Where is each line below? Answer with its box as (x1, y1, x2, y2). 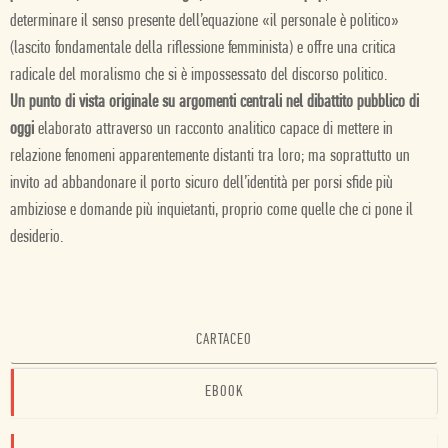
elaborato (38, 120, 92, 139)
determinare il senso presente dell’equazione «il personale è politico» (10, 12, 399, 31)
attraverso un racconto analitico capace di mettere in (96, 120, 393, 139)
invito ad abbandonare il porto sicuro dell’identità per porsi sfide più (10, 174, 393, 193)
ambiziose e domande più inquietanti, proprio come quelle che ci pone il (10, 201, 413, 220)
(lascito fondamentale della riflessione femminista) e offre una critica (10, 39, 396, 58)
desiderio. (10, 228, 67, 247)
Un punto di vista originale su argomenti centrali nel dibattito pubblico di (10, 93, 419, 112)
